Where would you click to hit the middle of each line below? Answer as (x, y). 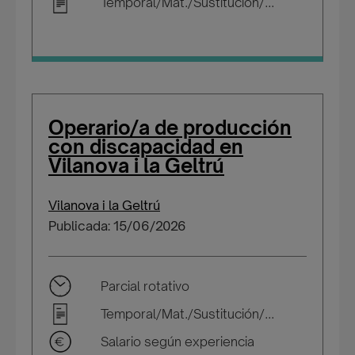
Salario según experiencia (177, 342)
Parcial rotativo (145, 286)
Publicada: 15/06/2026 (117, 226)
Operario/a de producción (170, 128)
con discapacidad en (146, 147)
